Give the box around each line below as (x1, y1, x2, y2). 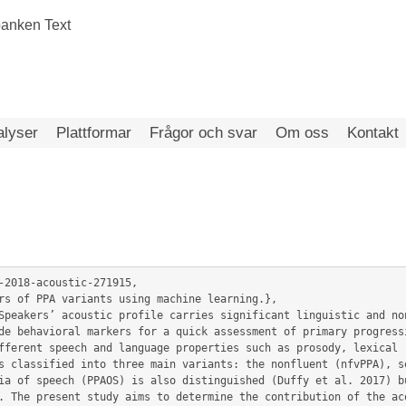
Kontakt (347, 124, 399, 141)
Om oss (275, 124, 329, 141)
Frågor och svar (150, 124, 257, 141)
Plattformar (56, 124, 131, 141)
